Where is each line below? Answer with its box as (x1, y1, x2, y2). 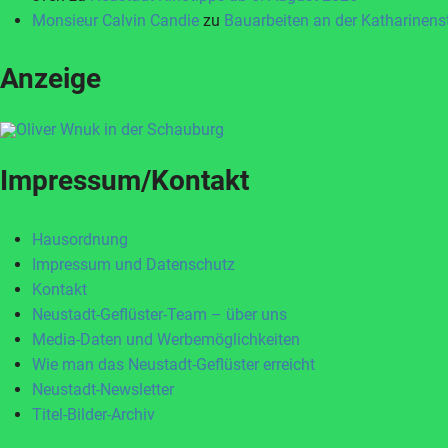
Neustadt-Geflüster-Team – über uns (32, 305, 287, 324)
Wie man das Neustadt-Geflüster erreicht (32, 355, 315, 374)
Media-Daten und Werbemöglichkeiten (32, 330, 300, 349)
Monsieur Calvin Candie (32, 11, 199, 30)
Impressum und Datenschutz (32, 255, 235, 274)
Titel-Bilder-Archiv (32, 405, 155, 424)
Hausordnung (32, 230, 128, 249)
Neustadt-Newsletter (32, 380, 174, 399)
